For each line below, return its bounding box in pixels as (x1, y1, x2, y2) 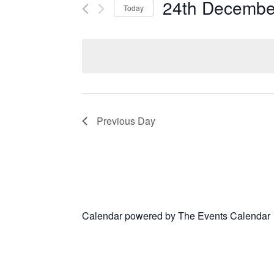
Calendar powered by (82, 209, 178, 223)
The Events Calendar (178, 209, 270, 223)
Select (162, 22, 188, 33)
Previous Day (97, 114, 155, 128)
